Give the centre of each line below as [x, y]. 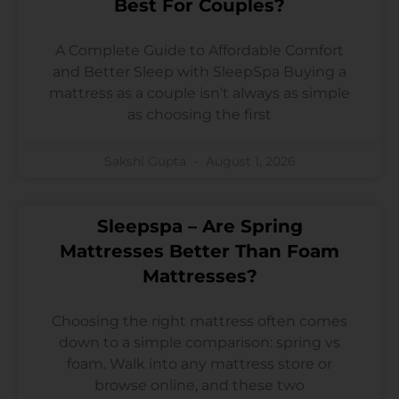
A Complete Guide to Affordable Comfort [199, 50]
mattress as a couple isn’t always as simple [199, 93]
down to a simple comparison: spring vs [199, 342]
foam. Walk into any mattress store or [199, 363]
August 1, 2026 [248, 161]
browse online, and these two [199, 385]
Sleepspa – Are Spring [199, 226]
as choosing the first [199, 114]
